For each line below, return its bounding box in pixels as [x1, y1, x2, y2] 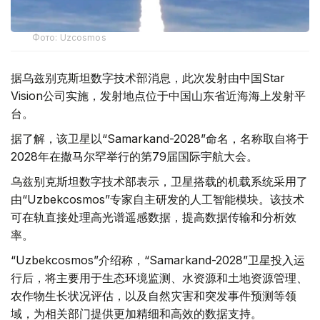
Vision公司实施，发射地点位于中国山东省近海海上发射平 [11, 88, 306, 103]
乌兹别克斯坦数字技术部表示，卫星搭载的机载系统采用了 [11, 174, 308, 189]
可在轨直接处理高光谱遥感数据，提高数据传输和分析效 [11, 209, 296, 224]
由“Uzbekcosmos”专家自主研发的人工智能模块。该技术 [11, 191, 304, 206]
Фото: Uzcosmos [32, 31, 106, 43]
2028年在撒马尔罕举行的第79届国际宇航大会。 [11, 149, 258, 164]
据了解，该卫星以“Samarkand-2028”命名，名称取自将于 [11, 131, 309, 146]
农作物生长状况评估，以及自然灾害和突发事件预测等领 [11, 288, 296, 303]
